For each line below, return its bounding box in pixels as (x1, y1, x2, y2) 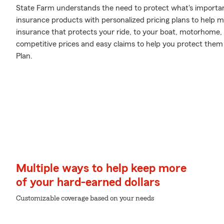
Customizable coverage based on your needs (16, 195, 154, 202)
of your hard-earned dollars (16, 176, 160, 188)
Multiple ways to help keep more (16, 162, 186, 174)
